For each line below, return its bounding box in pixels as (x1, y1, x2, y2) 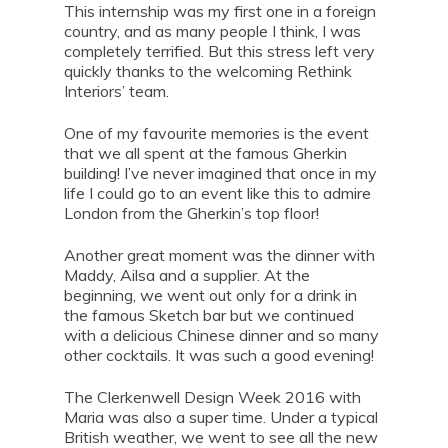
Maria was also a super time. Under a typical (64, 407, 378, 427)
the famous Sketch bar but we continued (64, 305, 354, 325)
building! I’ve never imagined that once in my (64, 163, 377, 183)
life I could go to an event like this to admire (64, 183, 371, 203)
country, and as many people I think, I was (64, 21, 361, 41)
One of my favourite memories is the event (64, 123, 369, 143)
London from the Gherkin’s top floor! (64, 203, 319, 223)
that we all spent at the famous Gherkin (64, 143, 347, 163)
